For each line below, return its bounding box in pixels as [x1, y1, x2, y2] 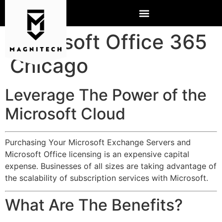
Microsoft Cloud [5, 104, 125, 123]
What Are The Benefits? [5, 195, 183, 215]
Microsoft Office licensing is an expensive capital [5, 149, 189, 159]
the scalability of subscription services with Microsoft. [5, 173, 208, 183]
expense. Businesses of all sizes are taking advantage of [5, 161, 217, 171]
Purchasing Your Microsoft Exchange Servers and [5, 137, 191, 147]
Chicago [10, 54, 88, 78]
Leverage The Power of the [5, 85, 207, 105]
